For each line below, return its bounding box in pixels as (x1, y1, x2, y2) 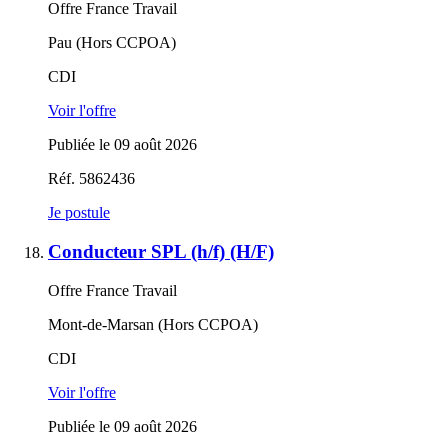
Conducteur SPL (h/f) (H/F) (48, 240, 274, 262)
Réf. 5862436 (48, 170, 135, 188)
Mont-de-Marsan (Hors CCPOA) (48, 315, 258, 333)
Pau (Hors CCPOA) (48, 34, 176, 52)
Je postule (48, 204, 110, 222)
